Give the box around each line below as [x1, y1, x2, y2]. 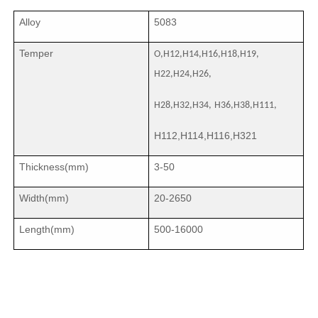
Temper [19, 47, 54, 59]
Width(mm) [19, 192, 70, 204]
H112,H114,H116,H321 [154, 129, 258, 141]
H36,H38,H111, [214, 99, 278, 111]
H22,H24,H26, [154, 68, 212, 79]
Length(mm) [19, 223, 75, 235]
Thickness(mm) [19, 160, 89, 172]
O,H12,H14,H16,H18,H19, [154, 48, 260, 60]
